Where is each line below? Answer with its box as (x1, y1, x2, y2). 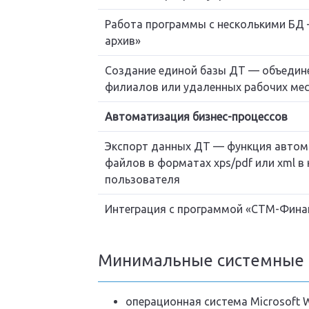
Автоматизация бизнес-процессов (104, 110, 288, 123)
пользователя (104, 172, 180, 186)
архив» (104, 34, 141, 47)
